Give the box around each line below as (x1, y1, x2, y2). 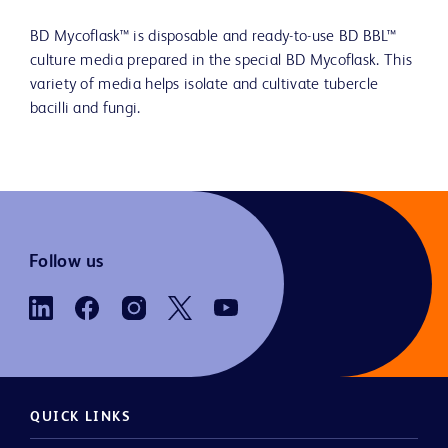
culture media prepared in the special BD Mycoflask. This (30, 53, 413, 70)
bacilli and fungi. (30, 101, 141, 118)
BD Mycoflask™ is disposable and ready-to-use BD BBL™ (30, 29, 396, 46)
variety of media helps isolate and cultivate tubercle (30, 77, 379, 94)
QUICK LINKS (30, 410, 132, 425)
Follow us (28, 252, 104, 271)
